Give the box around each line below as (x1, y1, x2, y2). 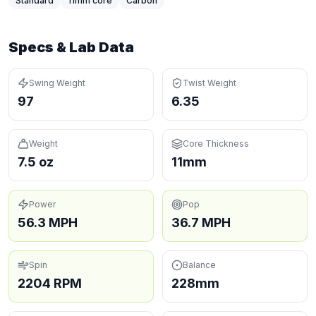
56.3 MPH (18, 215, 78, 230)
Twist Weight (183, 78, 236, 88)
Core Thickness (183, 138, 249, 149)
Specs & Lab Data (8, 39, 134, 56)
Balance (183, 260, 216, 270)
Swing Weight (29, 78, 85, 88)
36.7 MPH (171, 215, 231, 230)
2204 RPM (18, 276, 82, 291)
